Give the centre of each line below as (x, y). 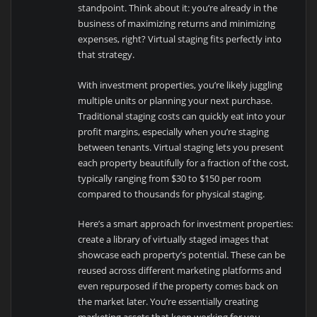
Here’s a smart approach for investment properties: (186, 223)
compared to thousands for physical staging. (172, 194)
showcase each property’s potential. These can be (182, 254)
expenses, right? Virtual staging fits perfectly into (180, 39)
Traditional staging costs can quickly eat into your (182, 116)
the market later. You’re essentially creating (168, 301)
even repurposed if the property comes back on (178, 286)
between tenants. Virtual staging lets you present (181, 147)
